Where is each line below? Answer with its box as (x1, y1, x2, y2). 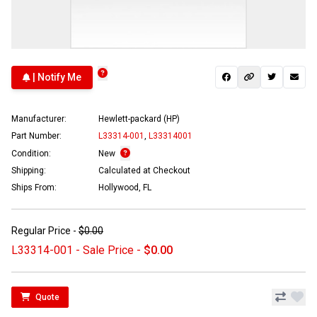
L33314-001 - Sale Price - (11, 243, 144, 257)
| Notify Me (30, 71, 81, 83)
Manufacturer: (11, 113, 67, 124)
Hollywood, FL (98, 182, 151, 192)
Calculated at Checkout (98, 165, 190, 175)
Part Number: (11, 130, 62, 141)
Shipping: (11, 165, 46, 175)
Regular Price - (11, 224, 79, 236)
